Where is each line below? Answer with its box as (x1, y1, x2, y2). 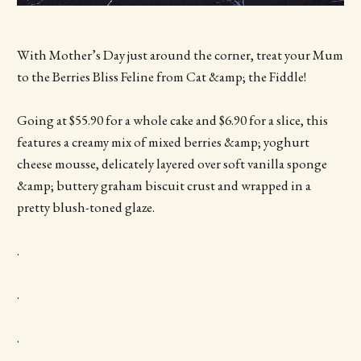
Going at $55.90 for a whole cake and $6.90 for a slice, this (16, 110, 328, 129)
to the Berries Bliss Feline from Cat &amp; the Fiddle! (16, 67, 306, 85)
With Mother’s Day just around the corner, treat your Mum (16, 45, 343, 64)
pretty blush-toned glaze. (16, 197, 155, 216)
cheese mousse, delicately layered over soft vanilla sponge (16, 154, 327, 172)
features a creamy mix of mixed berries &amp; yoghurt (16, 132, 309, 151)
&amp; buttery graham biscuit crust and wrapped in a (16, 176, 311, 194)
